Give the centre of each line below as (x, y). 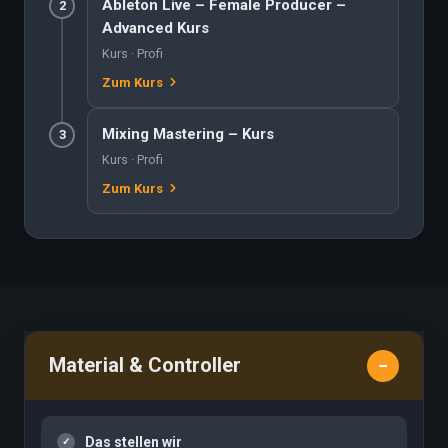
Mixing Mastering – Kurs (188, 133)
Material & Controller (145, 365)
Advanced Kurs (155, 27)
